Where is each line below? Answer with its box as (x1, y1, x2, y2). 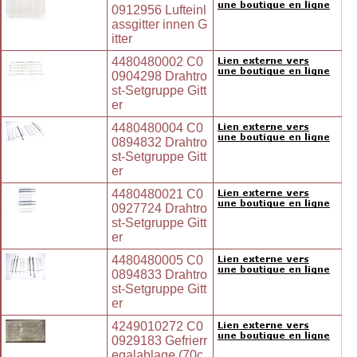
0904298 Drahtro (112, 69, 207, 84)
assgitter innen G (112, 18, 207, 32)
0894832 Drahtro (112, 135, 207, 150)
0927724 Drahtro (112, 202, 207, 216)
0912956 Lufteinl (112, 3, 206, 18)
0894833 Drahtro (112, 268, 207, 282)
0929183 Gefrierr (112, 334, 207, 348)
